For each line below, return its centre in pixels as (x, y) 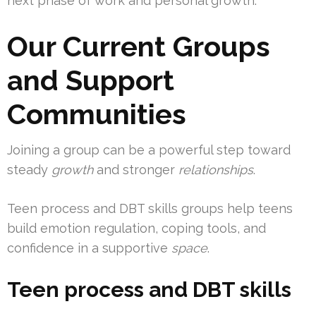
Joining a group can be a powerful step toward (149, 150)
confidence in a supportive (89, 248)
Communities (97, 114)
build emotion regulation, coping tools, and (136, 229)
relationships (216, 170)
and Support (91, 80)
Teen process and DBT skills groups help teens (150, 209)
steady (29, 170)
